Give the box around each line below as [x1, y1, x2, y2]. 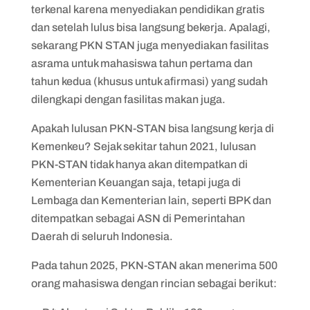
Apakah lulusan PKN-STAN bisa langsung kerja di [30, 122, 274, 134]
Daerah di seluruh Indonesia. [30, 230, 175, 242]
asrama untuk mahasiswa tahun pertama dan [30, 57, 253, 69]
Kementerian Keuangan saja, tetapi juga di [30, 176, 241, 188]
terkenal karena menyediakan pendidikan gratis [30, 3, 264, 15]
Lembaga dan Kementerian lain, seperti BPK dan [30, 194, 271, 206]
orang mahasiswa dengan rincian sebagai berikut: [30, 277, 277, 289]
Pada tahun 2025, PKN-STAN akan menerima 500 [30, 259, 277, 271]
